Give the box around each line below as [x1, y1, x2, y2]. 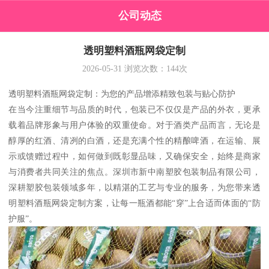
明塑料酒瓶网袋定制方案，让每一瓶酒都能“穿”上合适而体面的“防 [8, 198, 261, 208]
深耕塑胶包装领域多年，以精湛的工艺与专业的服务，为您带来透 [8, 183, 261, 193]
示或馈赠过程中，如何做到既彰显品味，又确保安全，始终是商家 [8, 151, 261, 162]
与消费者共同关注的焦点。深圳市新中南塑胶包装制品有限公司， [8, 167, 261, 177]
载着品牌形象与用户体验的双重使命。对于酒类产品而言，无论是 [8, 120, 261, 130]
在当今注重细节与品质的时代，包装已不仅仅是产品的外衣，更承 [8, 104, 261, 115]
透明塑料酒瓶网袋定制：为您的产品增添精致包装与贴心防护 [8, 89, 236, 99]
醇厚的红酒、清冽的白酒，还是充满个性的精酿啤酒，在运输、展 [8, 136, 261, 146]
